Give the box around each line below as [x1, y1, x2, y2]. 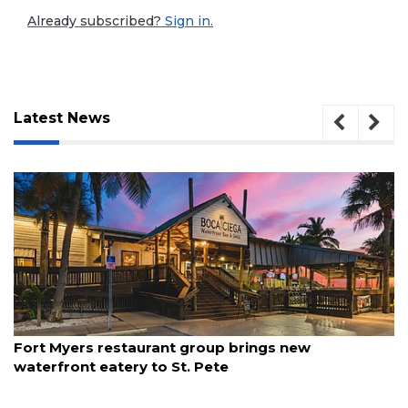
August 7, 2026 [14, 323, 91, 336]
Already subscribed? [27, 12, 161, 29]
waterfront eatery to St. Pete [14, 358, 229, 376]
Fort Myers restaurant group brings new [14, 339, 311, 357]
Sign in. [161, 12, 213, 29]
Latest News [14, 109, 110, 127]
